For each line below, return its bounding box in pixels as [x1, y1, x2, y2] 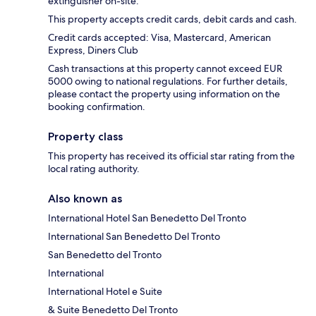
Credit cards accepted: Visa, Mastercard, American [48, 30, 271, 44]
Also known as [48, 191, 122, 205]
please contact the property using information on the [48, 87, 280, 100]
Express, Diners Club [48, 43, 138, 56]
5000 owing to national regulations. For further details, [48, 74, 288, 87]
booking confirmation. [48, 99, 145, 113]
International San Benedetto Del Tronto [48, 229, 220, 243]
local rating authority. [48, 162, 140, 175]
